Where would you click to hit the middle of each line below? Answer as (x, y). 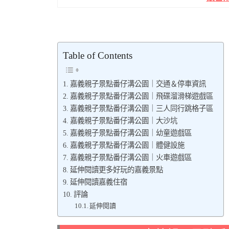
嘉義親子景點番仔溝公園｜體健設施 (127, 145)
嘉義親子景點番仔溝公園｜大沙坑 (123, 120)
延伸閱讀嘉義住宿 (98, 182)
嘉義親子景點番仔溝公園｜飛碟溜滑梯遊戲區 (141, 96)
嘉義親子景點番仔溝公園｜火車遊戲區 (131, 157)
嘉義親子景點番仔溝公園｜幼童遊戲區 (131, 133)
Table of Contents (98, 55)
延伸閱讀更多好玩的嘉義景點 (116, 169)
